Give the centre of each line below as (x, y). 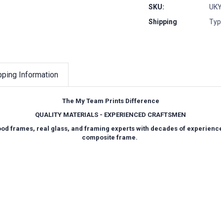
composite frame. (110, 137)
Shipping (163, 21)
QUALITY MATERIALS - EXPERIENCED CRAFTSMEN (110, 114)
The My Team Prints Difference (110, 101)
